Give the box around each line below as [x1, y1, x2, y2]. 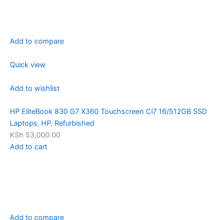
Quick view [10, 60, 46, 69]
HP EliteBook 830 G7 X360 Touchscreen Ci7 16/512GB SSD [10, 107, 207, 116]
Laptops [10, 118, 37, 128]
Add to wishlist [10, 83, 59, 93]
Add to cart [10, 142, 47, 151]
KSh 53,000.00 [10, 130, 60, 139]
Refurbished [55, 118, 94, 128]
